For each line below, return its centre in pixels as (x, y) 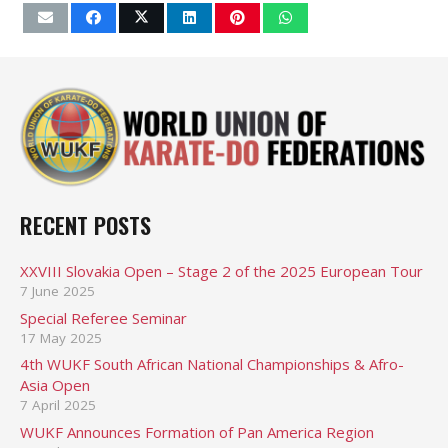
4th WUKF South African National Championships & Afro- (212, 364)
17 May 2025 (61, 337)
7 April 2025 (58, 405)
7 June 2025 (57, 291)
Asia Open (55, 385)
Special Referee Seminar (103, 317)
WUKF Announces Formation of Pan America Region (197, 431)
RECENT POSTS (85, 224)
